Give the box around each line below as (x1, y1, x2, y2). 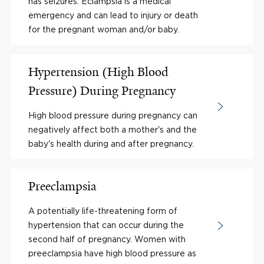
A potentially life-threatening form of (28, 206, 177, 215)
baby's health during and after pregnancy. (28, 138, 194, 148)
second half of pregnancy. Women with (28, 234, 186, 243)
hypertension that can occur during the (28, 220, 184, 229)
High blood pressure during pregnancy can (28, 110, 197, 120)
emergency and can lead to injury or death (28, 10, 198, 19)
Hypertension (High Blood (28, 64, 169, 80)
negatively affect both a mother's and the (28, 124, 197, 134)
